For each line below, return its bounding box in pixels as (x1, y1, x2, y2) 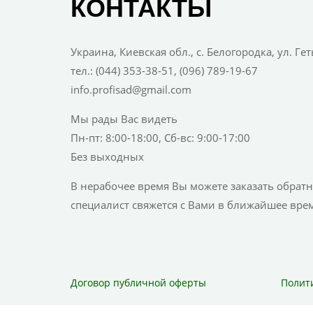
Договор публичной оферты (70, 275, 206, 289)
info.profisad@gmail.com (70, 82, 191, 97)
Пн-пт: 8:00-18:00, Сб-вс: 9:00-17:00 (70, 131, 250, 145)
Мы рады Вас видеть (70, 112, 177, 126)
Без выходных (70, 150, 144, 164)
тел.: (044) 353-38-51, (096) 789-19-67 (70, 64, 258, 78)
